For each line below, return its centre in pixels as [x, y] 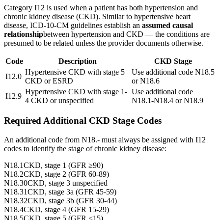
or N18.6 [146, 81]
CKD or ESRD [49, 81]
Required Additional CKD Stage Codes [83, 121]
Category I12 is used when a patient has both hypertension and [101, 7]
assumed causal [167, 25]
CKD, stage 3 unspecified [68, 183]
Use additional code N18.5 [173, 72]
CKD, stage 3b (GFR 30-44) [72, 201]
